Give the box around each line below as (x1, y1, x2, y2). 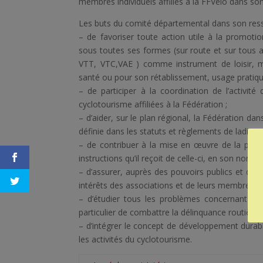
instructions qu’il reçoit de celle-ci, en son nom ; (79, 152, 258, 164)
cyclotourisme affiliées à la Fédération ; (79, 98, 228, 110)
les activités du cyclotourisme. (79, 233, 193, 245)
